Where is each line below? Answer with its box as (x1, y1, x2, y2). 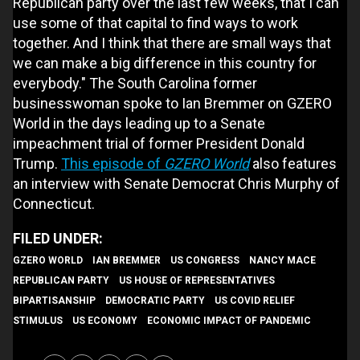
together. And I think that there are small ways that (13, 34, 331, 51)
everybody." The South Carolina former (13, 74, 257, 92)
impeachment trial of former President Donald (13, 134, 305, 152)
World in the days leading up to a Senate (13, 114, 265, 132)
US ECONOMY (72, 314, 137, 326)
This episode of (61, 154, 164, 172)
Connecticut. (13, 194, 95, 212)
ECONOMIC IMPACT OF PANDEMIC (147, 314, 311, 326)
